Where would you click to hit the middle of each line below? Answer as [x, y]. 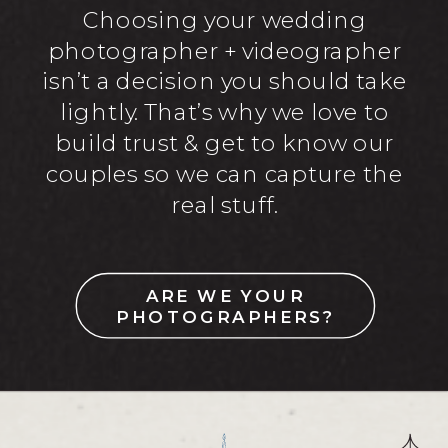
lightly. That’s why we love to [225, 112]
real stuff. [224, 205]
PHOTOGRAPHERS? [225, 316]
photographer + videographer [224, 51]
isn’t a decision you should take [225, 82]
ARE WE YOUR [225, 295]
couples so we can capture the [225, 174]
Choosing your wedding [224, 20]
